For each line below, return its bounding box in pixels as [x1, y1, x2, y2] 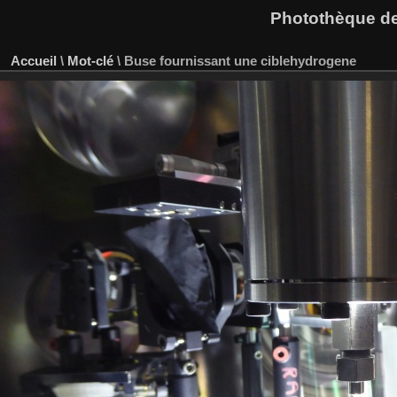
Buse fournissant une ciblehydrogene [124, 52, 356, 68]
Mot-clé [67, 52, 113, 68]
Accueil [11, 52, 57, 68]
